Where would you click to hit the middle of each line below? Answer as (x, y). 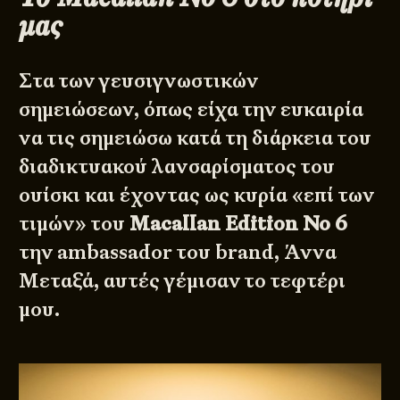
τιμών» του (75, 223)
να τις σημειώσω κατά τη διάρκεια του (196, 137)
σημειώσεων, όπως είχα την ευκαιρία (192, 109)
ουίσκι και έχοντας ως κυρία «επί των (197, 195)
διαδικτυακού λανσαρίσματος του (177, 166)
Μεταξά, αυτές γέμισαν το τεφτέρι (183, 280)
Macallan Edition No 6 (239, 223)
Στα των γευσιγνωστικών (139, 80)
